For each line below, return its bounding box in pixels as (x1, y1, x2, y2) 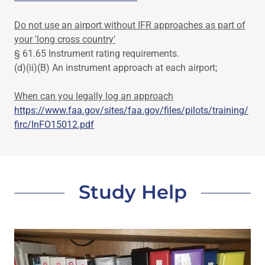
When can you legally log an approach (14, 90, 173, 102)
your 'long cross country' (14, 33, 115, 45)
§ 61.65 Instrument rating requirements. (14, 47, 179, 59)
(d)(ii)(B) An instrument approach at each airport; (14, 62, 217, 73)
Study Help (78, 180, 187, 203)
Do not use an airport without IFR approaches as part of (14, 19, 245, 31)
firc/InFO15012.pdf (14, 118, 94, 130)
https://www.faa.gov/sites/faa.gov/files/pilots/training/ (14, 104, 248, 116)
